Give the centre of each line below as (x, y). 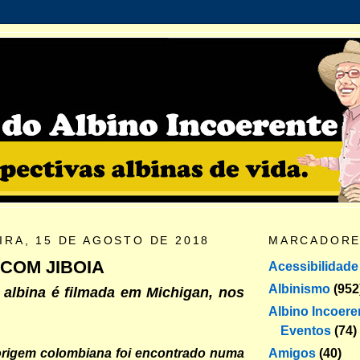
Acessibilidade (313, 266)
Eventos (306, 330)
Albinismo (299, 288)
